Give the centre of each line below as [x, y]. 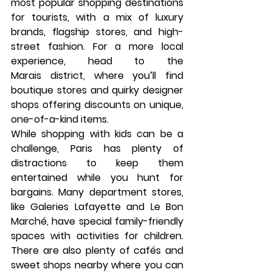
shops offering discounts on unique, [97, 105]
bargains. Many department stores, [97, 192]
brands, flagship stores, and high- [97, 32]
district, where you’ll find [112, 76]
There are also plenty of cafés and [97, 250]
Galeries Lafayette [76, 207]
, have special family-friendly [115, 221]
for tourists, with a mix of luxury [97, 17]
